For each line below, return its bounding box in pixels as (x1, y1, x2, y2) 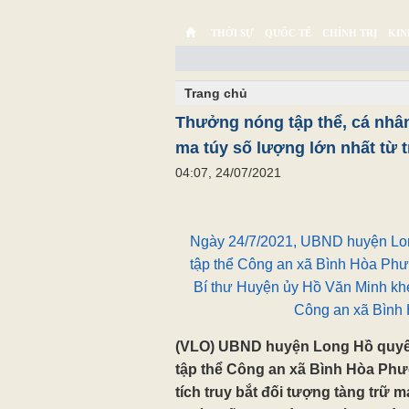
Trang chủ (184, 86, 247, 100)
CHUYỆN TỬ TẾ (181, 58, 257, 69)
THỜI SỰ (211, 27, 254, 38)
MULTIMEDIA (268, 58, 334, 69)
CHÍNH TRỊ (322, 27, 377, 38)
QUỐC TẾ (265, 27, 311, 38)
